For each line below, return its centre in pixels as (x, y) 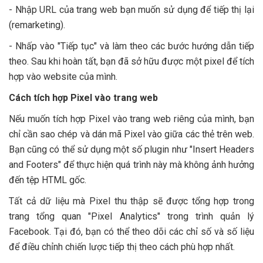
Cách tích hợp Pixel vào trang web (83, 98)
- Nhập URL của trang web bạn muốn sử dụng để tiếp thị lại (131, 10)
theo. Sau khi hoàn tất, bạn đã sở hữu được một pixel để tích (131, 62)
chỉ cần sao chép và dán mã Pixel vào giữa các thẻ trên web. (131, 134)
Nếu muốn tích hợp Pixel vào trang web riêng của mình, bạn (131, 119)
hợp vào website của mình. (63, 77)
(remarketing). (37, 25)
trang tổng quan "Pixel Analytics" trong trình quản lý (131, 217)
